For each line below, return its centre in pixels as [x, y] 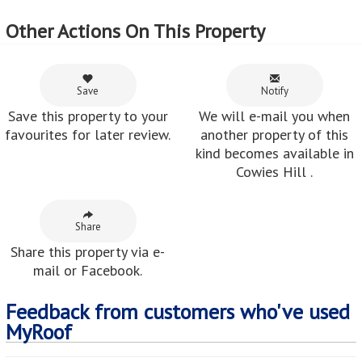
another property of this [274, 135]
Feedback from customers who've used [178, 312]
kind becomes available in [274, 154]
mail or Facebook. [88, 271]
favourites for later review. [88, 135]
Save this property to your [88, 116]
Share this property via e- [88, 252]
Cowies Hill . [274, 172]
